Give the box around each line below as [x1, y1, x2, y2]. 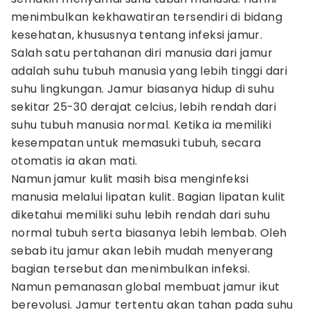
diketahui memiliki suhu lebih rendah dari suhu [11, 207, 271, 223]
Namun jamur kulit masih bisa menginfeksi [11, 171, 248, 187]
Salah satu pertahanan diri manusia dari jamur [11, 45, 273, 61]
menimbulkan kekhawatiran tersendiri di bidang [11, 9, 282, 25]
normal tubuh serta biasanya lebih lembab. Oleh [11, 225, 287, 241]
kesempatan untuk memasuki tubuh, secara [11, 135, 262, 151]
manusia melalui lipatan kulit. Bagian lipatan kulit [11, 189, 286, 205]
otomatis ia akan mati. [11, 153, 138, 169]
